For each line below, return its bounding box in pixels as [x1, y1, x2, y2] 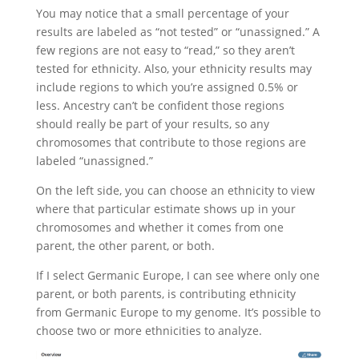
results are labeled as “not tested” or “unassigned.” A [35, 23, 320, 39]
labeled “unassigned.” [35, 152, 153, 168]
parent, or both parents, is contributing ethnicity [35, 285, 296, 301]
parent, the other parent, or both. [35, 237, 215, 253]
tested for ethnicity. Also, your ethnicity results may [35, 60, 312, 76]
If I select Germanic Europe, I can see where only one [35, 267, 320, 283]
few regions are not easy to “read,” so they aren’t [35, 42, 295, 58]
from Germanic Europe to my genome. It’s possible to [35, 304, 321, 320]
